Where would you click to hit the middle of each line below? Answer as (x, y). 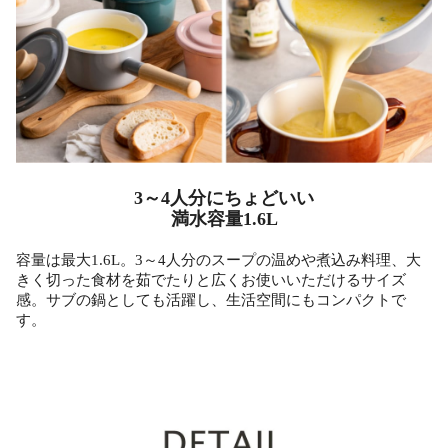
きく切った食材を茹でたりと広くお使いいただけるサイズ (211, 280)
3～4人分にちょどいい (224, 198)
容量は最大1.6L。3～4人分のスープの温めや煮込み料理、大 (218, 260)
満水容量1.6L (224, 219)
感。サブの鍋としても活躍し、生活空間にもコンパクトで (211, 300)
